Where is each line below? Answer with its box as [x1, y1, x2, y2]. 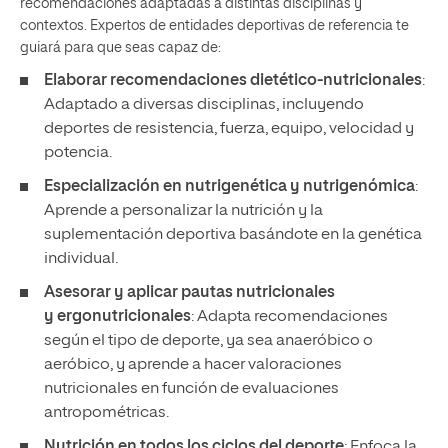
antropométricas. [44, 405, 169, 421]
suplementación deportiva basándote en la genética [44, 227, 422, 243]
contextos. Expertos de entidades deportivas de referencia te [20, 19, 409, 33]
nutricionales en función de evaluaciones [44, 381, 339, 397]
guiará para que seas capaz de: [20, 41, 221, 55]
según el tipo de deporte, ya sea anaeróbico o [44, 333, 373, 349]
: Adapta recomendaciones [191, 309, 388, 325]
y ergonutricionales [44, 309, 191, 325]
